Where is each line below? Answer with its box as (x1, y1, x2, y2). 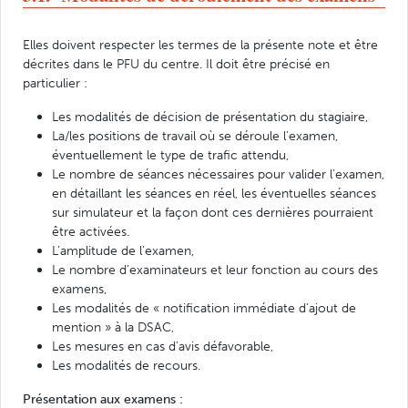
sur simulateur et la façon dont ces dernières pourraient (52, 203, 373, 220)
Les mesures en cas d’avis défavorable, (52, 337, 273, 354)
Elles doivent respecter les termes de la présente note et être (23, 36, 378, 53)
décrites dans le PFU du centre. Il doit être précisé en (23, 55, 330, 72)
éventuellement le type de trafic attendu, (52, 146, 289, 163)
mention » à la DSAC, (52, 318, 174, 335)
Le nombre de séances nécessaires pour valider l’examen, (52, 165, 384, 182)
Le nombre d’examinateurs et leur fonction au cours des (52, 260, 378, 278)
